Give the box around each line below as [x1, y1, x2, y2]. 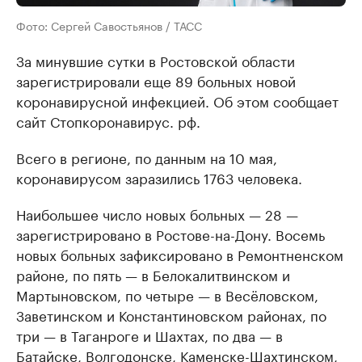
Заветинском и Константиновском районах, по [16, 304, 326, 326]
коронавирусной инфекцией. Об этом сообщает [16, 90, 339, 112]
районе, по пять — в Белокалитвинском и [16, 263, 290, 285]
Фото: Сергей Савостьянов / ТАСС [16, 16, 202, 35]
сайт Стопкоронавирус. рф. [16, 110, 200, 132]
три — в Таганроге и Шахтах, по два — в [16, 324, 283, 346]
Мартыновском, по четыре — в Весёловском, [16, 284, 318, 305]
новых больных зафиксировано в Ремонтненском [16, 243, 343, 265]
